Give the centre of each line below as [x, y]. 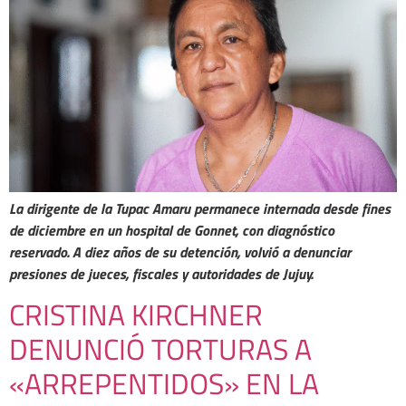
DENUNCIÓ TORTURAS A [160, 349]
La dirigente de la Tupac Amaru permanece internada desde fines [200, 208]
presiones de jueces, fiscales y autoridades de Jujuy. [161, 273]
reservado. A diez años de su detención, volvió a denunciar [180, 251]
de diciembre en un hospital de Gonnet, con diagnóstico [172, 230]
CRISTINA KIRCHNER [136, 315]
